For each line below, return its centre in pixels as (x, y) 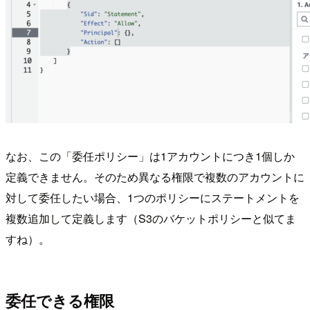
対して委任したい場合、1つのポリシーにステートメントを (153, 198)
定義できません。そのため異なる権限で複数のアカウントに (155, 177)
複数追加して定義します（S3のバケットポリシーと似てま (151, 219)
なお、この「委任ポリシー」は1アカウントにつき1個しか (150, 156)
